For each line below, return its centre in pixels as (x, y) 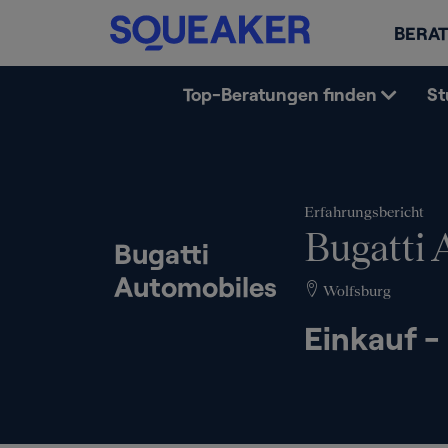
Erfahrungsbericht (364, 211)
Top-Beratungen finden (279, 94)
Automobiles (195, 286)
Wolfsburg (355, 290)
